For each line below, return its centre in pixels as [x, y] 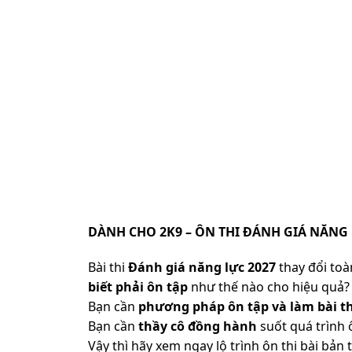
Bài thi [108, 267]
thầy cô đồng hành [198, 326]
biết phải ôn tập [138, 286]
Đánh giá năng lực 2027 [202, 267]
